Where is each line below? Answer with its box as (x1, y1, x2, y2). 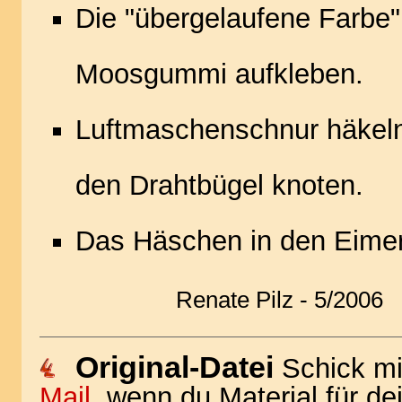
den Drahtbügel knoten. (75, 170, 363, 201)
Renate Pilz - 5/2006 (175, 286, 383, 313)
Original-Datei (75, 350, 282, 384)
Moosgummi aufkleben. (75, 58, 363, 90)
